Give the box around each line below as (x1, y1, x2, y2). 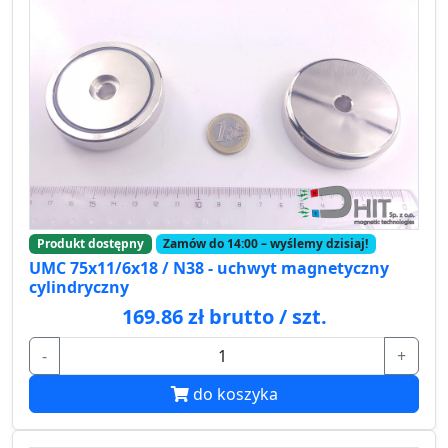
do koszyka (192, 383, 278, 406)
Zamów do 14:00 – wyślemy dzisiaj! (163, 234, 369, 252)
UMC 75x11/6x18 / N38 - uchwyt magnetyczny (29, 257, 389, 280)
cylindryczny (29, 276, 129, 299)
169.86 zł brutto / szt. (121, 303, 327, 331)
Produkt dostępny (36, 234, 144, 252)
